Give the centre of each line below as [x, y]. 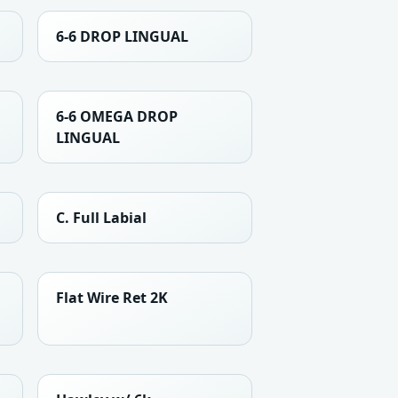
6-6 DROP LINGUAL [122, 36]
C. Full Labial [101, 217]
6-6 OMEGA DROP [117, 116]
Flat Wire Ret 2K [112, 297]
